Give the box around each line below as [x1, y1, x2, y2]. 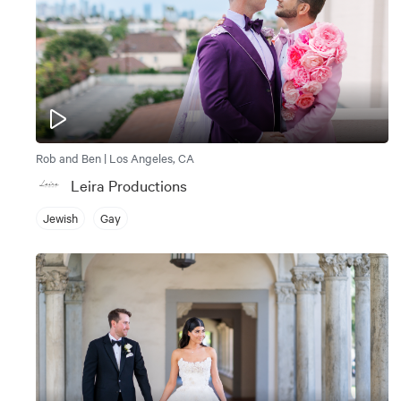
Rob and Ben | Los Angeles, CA [36, 149, 194, 166]
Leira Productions [71, 174, 187, 195]
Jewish [43, 209, 78, 226]
